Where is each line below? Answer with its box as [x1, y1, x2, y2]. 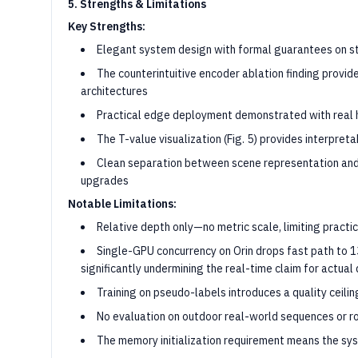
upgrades [81, 173, 129, 188]
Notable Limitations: [68, 197, 177, 211]
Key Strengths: [68, 19, 145, 34]
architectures [81, 84, 148, 98]
